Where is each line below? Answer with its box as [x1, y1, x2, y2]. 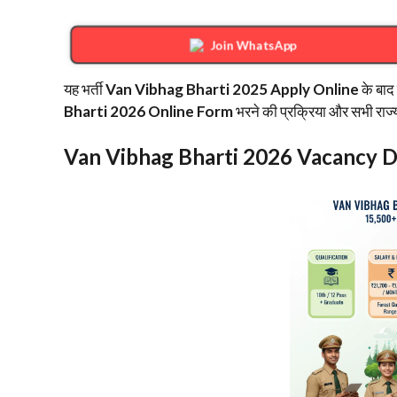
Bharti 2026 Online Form [64, 101, 233, 121]
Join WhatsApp [210, 36, 297, 52]
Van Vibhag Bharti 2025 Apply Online [105, 79, 359, 98]
